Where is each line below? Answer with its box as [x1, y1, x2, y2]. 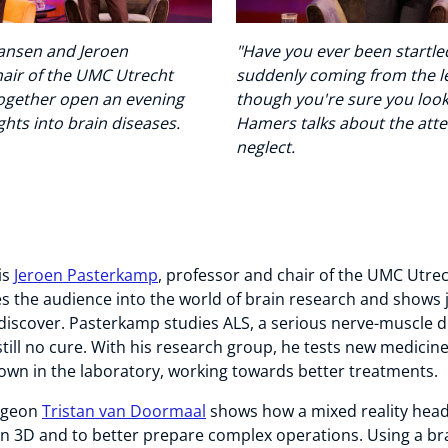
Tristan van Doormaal [42, 400, 206, 423]
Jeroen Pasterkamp [14, 264, 158, 287]
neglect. [236, 136, 295, 159]
